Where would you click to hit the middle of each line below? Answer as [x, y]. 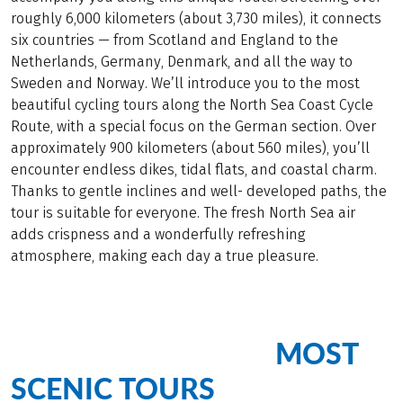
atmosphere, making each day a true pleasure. [165, 256]
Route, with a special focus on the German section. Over [193, 127]
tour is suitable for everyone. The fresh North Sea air [183, 213]
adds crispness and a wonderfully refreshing [158, 235]
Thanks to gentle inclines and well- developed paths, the [199, 192]
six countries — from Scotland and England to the [175, 40]
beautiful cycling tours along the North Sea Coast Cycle [192, 105]
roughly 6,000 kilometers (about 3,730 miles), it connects [196, 19]
